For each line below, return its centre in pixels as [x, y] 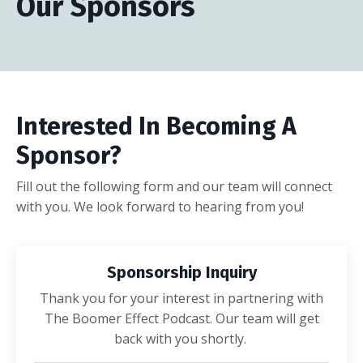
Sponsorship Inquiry [181, 272]
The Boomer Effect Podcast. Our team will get [181, 318]
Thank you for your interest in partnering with [181, 298]
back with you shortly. [181, 338]
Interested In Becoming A [156, 126]
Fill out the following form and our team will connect [174, 186]
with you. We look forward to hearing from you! [160, 206]
